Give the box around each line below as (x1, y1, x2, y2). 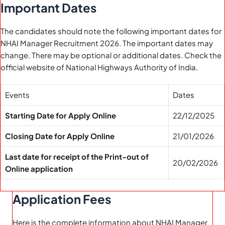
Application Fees (13, 191, 111, 206)
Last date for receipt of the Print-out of (5, 152, 149, 161)
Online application (5, 164, 73, 173)
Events (5, 90, 30, 99)
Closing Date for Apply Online (5, 131, 115, 141)
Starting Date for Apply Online (5, 110, 116, 120)
